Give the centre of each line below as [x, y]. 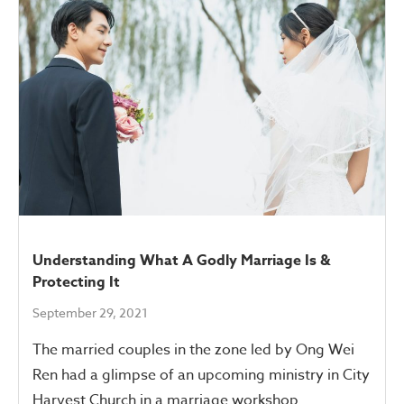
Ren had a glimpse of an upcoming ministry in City [201, 375]
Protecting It [76, 282]
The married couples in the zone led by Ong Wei [193, 349]
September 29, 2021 [90, 312]
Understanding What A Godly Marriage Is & [181, 260]
